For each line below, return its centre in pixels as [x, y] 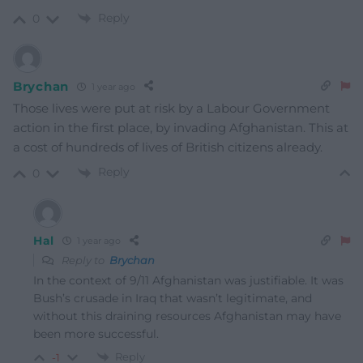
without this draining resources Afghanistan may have [187, 316]
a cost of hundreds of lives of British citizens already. [168, 147]
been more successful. [96, 333]
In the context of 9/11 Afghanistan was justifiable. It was [188, 280]
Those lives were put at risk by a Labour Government [171, 109]
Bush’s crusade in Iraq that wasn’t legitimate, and [173, 298]
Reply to [84, 260]
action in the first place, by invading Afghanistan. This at [181, 128]
